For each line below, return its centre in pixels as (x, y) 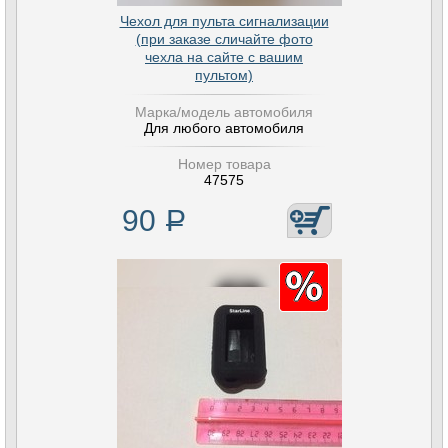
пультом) (224, 75)
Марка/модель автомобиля (224, 112)
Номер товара (224, 164)
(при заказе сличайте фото (224, 39)
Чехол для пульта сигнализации (224, 21)
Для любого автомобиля (224, 128)
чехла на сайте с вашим (224, 57)
